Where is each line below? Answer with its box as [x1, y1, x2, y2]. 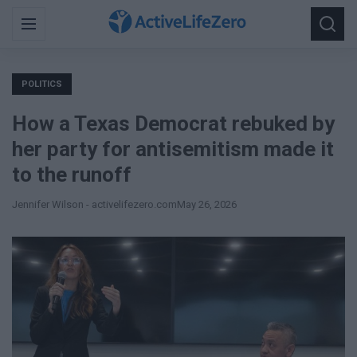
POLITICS [22, 79, 62, 89]
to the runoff [12, 163, 131, 186]
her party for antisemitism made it [12, 137, 334, 161]
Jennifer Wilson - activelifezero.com [12, 198, 177, 210]
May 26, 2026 [177, 198, 237, 210]
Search [310, 15, 348, 31]
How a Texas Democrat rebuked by [12, 112, 335, 135]
